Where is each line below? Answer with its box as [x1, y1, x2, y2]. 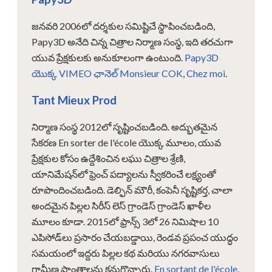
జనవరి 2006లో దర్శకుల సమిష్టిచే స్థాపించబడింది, [32, 19, 215, 32]
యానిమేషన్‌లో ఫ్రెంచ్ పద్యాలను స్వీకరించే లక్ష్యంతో [32, 168, 216, 180]
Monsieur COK [120, 67, 183, 79]
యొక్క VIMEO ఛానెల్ [32, 67, 118, 79]
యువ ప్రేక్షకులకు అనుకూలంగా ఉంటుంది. [32, 51, 183, 63]
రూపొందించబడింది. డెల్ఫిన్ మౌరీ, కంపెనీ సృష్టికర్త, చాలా [32, 183, 233, 195]
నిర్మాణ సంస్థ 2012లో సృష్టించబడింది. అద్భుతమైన [32, 120, 217, 132]
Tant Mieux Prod [32, 93, 117, 107]
